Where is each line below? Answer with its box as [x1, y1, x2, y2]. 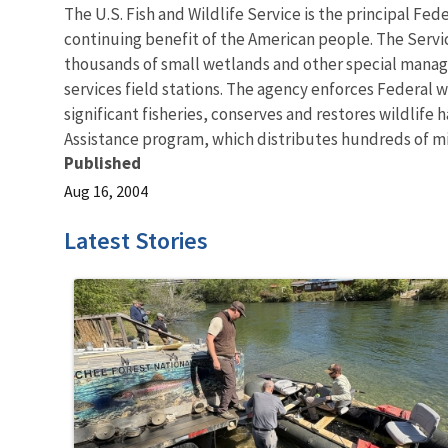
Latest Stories [64, 224, 208, 256]
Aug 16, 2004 [64, 180, 148, 201]
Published [64, 151, 141, 174]
